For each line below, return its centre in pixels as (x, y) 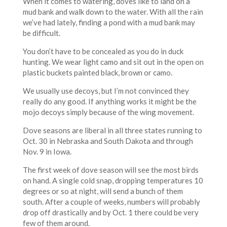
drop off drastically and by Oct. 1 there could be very (110, 212)
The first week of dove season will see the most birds (110, 169)
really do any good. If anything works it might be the (109, 101)
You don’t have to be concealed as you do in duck (103, 51)
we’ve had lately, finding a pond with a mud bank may (109, 22)
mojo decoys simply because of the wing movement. (108, 112)
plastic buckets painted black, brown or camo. (97, 72)
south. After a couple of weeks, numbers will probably (111, 201)
